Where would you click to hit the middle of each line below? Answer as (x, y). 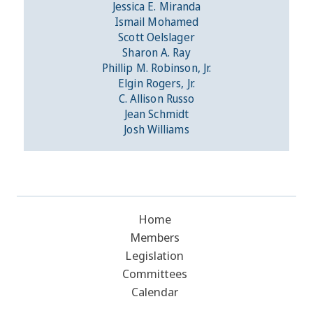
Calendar (155, 291)
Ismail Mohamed (156, 21)
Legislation (155, 255)
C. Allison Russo (156, 98)
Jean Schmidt (156, 114)
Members (155, 237)
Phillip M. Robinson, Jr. (156, 67)
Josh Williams (156, 129)
